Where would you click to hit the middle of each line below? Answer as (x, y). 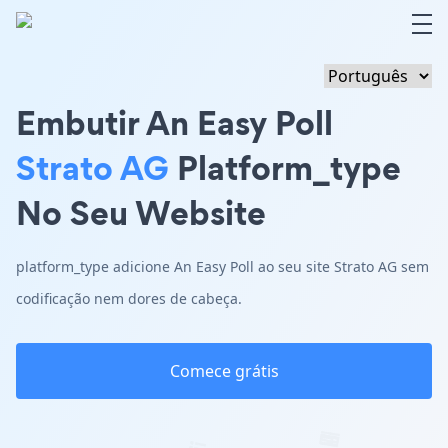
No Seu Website (141, 212)
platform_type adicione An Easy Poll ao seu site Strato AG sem (222, 266)
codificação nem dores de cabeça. (129, 298)
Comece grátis (224, 371)
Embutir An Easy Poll (174, 122)
